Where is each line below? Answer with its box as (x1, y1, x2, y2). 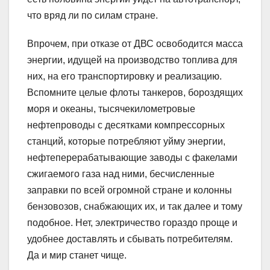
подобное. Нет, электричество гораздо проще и (27, 217, 237, 228)
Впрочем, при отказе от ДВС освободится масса (27, 38, 243, 49)
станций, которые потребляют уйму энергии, (27, 136, 225, 146)
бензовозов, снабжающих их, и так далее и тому (27, 201, 242, 212)
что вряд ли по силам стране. (27, 10, 158, 20)
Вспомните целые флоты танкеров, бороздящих (27, 87, 243, 98)
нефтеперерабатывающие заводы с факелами (27, 152, 237, 163)
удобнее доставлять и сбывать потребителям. (27, 233, 233, 244)
